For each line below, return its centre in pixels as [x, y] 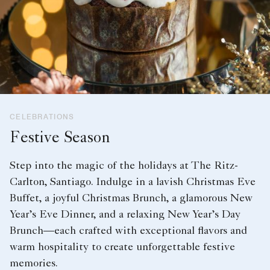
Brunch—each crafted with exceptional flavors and [128, 231]
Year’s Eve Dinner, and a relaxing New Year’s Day [125, 215]
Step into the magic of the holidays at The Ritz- [124, 166]
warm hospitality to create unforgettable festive [122, 247]
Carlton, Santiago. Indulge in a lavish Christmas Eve [133, 182]
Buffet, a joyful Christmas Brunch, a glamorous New [131, 199]
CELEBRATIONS [42, 116]
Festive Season [60, 139]
